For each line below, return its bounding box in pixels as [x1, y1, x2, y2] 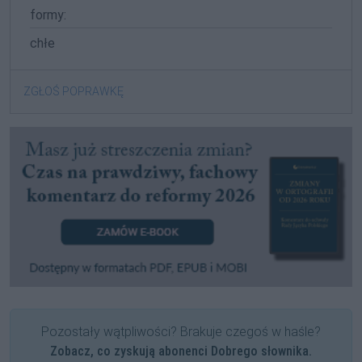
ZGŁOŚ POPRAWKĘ [23, 84, 124, 98]
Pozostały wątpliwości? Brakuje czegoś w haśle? [41, 323, 321, 339]
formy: [30, 7, 66, 23]
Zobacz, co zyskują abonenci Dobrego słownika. [50, 343, 312, 359]
